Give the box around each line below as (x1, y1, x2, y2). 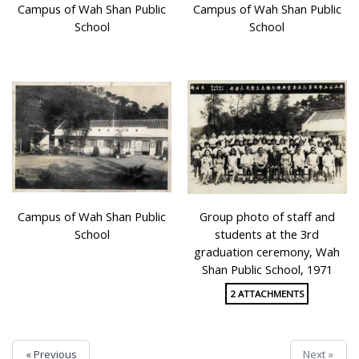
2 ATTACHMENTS (229, 287, 305, 300)
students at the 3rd (215, 226, 320, 243)
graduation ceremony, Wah (194, 244, 341, 260)
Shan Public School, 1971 (201, 261, 333, 278)
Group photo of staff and (199, 208, 335, 225)
